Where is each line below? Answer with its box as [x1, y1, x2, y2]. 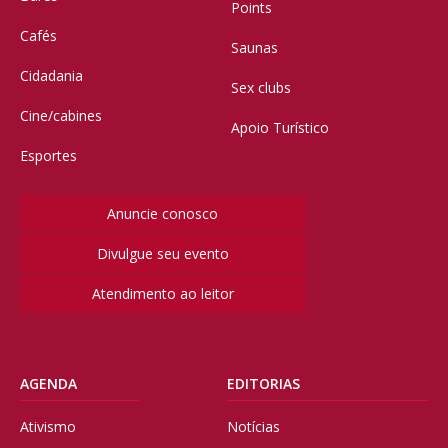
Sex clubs [231, 78, 291, 98]
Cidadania [20, 66, 83, 86]
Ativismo [20, 417, 76, 437]
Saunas [231, 38, 278, 58]
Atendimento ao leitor [91, 284, 234, 304]
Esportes [20, 146, 77, 166]
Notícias [226, 417, 280, 437]
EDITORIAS [226, 374, 300, 394]
